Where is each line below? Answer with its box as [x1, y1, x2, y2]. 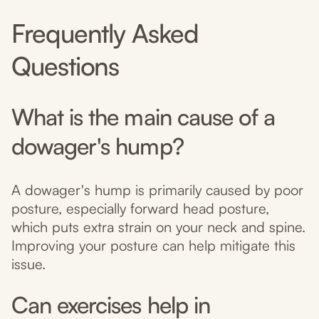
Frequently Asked [11, 17, 199, 50]
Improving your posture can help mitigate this [11, 236, 296, 255]
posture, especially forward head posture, [11, 199, 269, 218]
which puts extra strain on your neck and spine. [11, 218, 305, 236]
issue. [11, 255, 46, 273]
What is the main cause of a [11, 103, 276, 132]
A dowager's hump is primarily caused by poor [11, 181, 303, 199]
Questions [11, 50, 120, 83]
